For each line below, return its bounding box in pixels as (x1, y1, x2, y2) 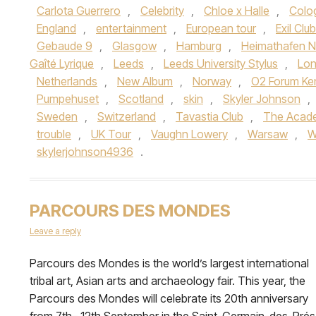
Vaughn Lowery (151, 127, 228, 141)
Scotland (119, 92, 164, 106)
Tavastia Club (176, 109, 243, 123)
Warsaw (248, 127, 288, 141)
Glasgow (112, 39, 157, 53)
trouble (37, 127, 71, 141)
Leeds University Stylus (164, 56, 278, 71)
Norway (193, 74, 231, 88)
